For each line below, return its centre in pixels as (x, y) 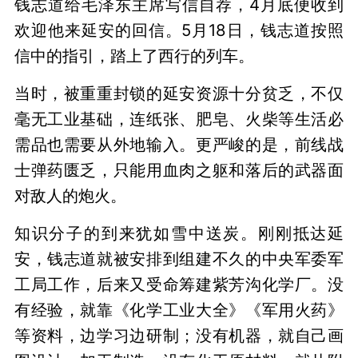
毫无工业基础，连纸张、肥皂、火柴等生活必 (179, 119)
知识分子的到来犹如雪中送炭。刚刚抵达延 (179, 233)
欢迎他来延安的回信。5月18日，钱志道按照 (179, 30)
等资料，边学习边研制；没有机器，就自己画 (179, 335)
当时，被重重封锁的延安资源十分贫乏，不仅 (179, 93)
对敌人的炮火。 (70, 196)
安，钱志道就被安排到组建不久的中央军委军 (179, 258)
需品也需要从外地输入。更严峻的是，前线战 (179, 145)
